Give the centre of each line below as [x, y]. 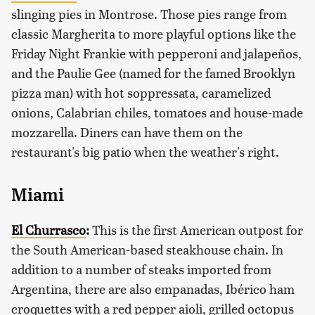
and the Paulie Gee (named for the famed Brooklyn [153, 73]
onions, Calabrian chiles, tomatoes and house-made [157, 112]
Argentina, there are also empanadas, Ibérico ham [153, 289]
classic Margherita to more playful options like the [154, 34]
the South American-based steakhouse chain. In [147, 250]
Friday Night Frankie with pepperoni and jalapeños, [156, 53]
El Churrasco [49, 230]
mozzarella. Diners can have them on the [127, 132]
